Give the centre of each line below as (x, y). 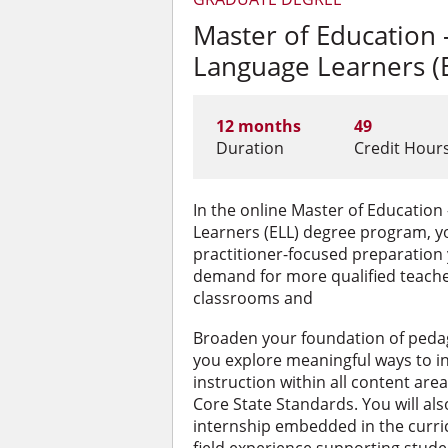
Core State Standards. (277, 404)
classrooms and (253, 298)
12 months (258, 126)
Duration (249, 148)
